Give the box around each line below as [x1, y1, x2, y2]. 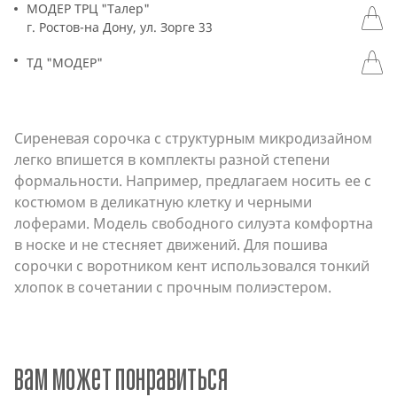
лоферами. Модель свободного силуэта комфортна [14, 214, 373, 233]
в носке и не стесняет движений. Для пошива [14, 235, 328, 254]
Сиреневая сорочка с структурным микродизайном [14, 128, 372, 148]
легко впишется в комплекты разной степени [14, 150, 330, 169]
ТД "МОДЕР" [27, 54, 103, 71]
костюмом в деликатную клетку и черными [14, 192, 312, 212]
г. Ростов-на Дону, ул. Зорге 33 [27, 19, 213, 35]
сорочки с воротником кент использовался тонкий [14, 256, 370, 276]
